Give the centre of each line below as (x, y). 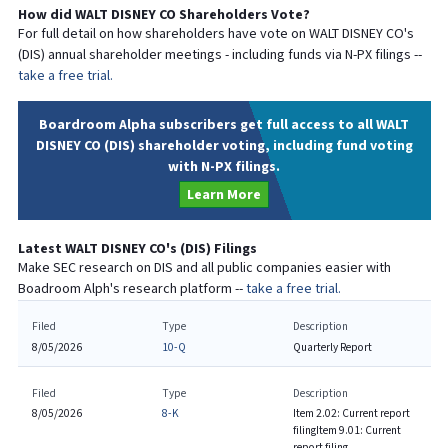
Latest (41, 248)
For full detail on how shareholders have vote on (163, 33)
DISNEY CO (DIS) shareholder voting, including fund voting (224, 145)
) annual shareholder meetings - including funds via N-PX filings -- (231, 54)
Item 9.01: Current (358, 430)
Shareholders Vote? (242, 14)
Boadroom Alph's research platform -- (131, 288)
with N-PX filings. (224, 166)
